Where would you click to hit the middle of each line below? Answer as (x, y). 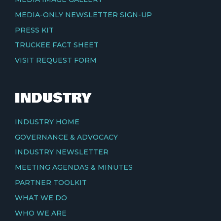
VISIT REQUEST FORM (55, 60)
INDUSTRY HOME (47, 122)
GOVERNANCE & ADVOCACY (66, 137)
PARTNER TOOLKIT (51, 183)
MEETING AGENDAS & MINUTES (74, 167)
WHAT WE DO (41, 198)
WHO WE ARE (40, 213)
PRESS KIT (34, 30)
